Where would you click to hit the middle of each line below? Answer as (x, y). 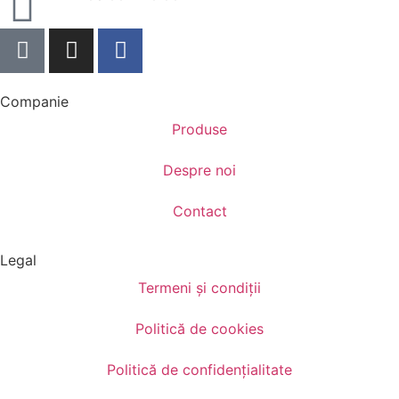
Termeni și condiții (199, 287)
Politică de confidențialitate (199, 369)
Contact (199, 211)
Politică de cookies (199, 328)
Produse (199, 129)
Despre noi (199, 170)
